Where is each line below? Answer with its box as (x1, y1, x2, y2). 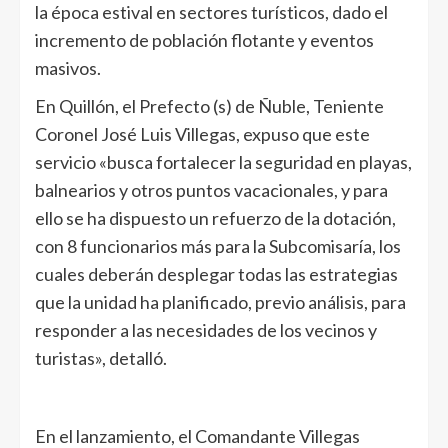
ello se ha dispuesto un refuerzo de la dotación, (35, 207, 396, 230)
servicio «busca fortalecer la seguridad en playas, (35, 151, 412, 174)
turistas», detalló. (35, 347, 167, 370)
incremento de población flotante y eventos (35, 29, 374, 52)
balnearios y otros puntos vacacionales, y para (35, 179, 388, 202)
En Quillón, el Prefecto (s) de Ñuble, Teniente (35, 95, 384, 118)
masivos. (35, 57, 101, 80)
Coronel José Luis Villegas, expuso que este (35, 123, 370, 146)
